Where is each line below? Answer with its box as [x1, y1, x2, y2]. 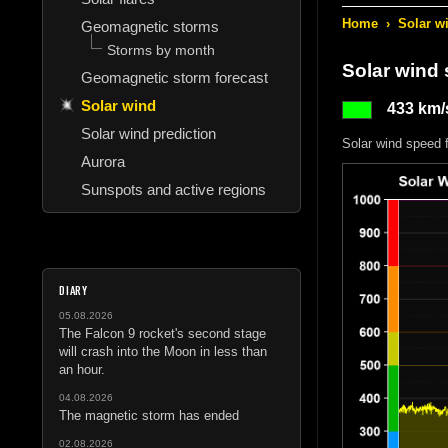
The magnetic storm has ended [59, 407, 239, 423]
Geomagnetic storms [81, 17, 219, 35]
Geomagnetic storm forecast [81, 68, 268, 86]
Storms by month [107, 41, 215, 58]
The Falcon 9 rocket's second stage [59, 325, 266, 341]
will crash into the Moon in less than [59, 343, 267, 359]
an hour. [59, 361, 105, 377]
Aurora [81, 152, 125, 170]
